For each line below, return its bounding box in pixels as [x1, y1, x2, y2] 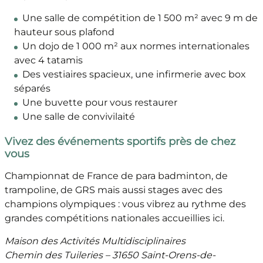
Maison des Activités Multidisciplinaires [4, 235, 186, 247]
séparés [14, 83, 50, 95]
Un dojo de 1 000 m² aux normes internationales [22, 41, 249, 52]
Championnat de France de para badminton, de [4, 170, 228, 182]
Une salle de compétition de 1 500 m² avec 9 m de [22, 12, 258, 24]
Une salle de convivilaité [22, 111, 135, 123]
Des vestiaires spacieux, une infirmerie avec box [22, 69, 246, 80]
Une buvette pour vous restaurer [22, 97, 177, 109]
